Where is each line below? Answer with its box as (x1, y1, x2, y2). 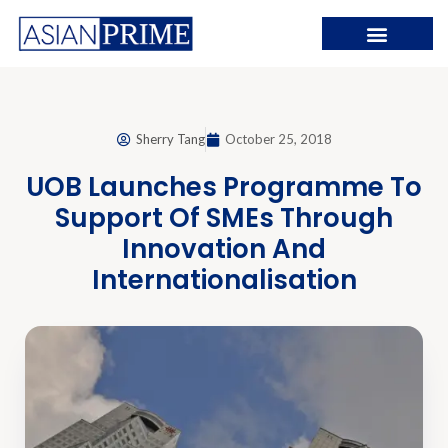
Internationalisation (91, 262, 357, 298)
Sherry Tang (135, 131, 205, 147)
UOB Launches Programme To (26, 169, 422, 205)
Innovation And (122, 231, 326, 267)
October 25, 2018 (224, 131, 332, 147)
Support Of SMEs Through (55, 200, 393, 236)
